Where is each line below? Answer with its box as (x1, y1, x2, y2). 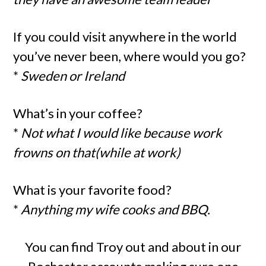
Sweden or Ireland (21, 68, 125, 84)
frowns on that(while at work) (13, 144, 181, 160)
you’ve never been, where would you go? (13, 48, 246, 64)
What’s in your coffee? (13, 105, 143, 121)
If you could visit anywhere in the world (13, 28, 237, 45)
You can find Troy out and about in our (25, 239, 241, 255)
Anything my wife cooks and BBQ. (21, 201, 211, 217)
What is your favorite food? (13, 182, 172, 198)
